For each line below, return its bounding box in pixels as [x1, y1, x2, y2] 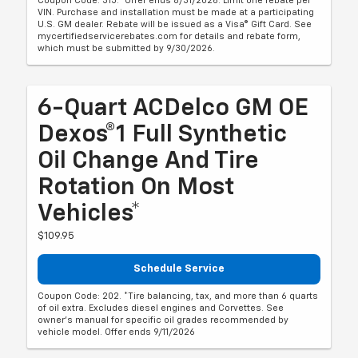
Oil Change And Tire [38, 149, 260, 174]
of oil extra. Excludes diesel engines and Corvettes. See [38, 303, 284, 312]
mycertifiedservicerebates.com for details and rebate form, [38, 32, 301, 42]
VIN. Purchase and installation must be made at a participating [38, 8, 315, 18]
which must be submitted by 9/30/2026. [38, 44, 216, 54]
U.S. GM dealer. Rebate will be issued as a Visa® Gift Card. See [38, 20, 312, 30]
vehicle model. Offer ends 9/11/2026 [38, 327, 196, 336]
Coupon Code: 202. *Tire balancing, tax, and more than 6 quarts [38, 291, 319, 300]
